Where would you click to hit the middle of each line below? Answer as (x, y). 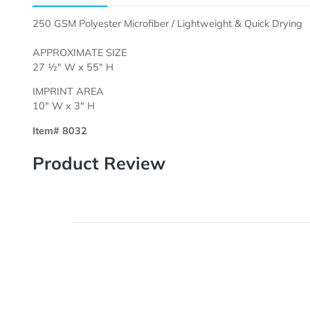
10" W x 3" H (71, 186)
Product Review (110, 250)
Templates (157, 61)
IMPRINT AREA (76, 171)
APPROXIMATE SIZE (89, 127)
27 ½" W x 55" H (81, 144)
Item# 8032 (67, 214)
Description (78, 61)
